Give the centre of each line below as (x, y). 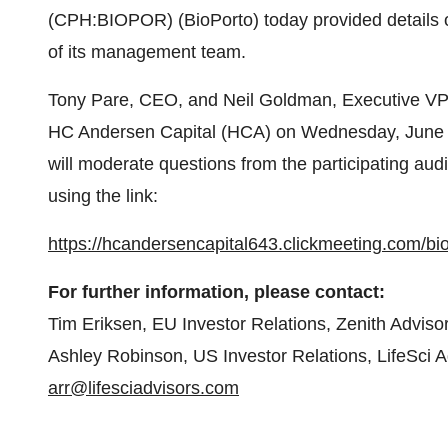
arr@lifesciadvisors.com (143, 388)
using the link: (103, 196)
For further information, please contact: (216, 292)
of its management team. (147, 52)
